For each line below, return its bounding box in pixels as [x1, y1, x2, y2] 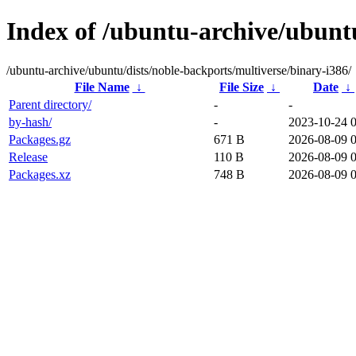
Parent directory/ [9, 97, 91, 111]
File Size [219, 79, 264, 94]
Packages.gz [9, 132, 71, 146]
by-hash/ [9, 114, 52, 129]
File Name [74, 79, 130, 94]
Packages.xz [9, 167, 71, 181]
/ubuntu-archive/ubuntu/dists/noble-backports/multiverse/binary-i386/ [6, 63, 351, 77]
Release [9, 149, 48, 164]
